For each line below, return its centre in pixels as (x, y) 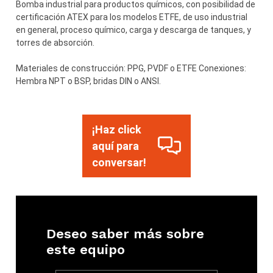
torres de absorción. (55, 42)
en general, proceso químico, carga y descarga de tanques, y (134, 30)
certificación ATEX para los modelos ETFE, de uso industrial (132, 17)
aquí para (115, 146)
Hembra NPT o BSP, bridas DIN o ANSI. (89, 81)
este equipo (86, 249)
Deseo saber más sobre (126, 233)
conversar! (119, 162)
